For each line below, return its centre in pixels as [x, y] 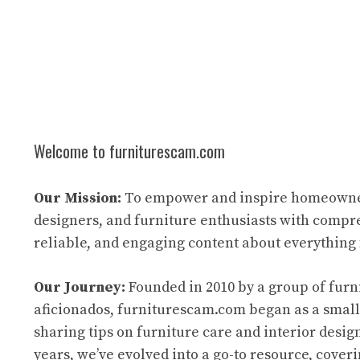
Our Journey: [80, 288]
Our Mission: [78, 198]
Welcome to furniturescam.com [129, 151]
